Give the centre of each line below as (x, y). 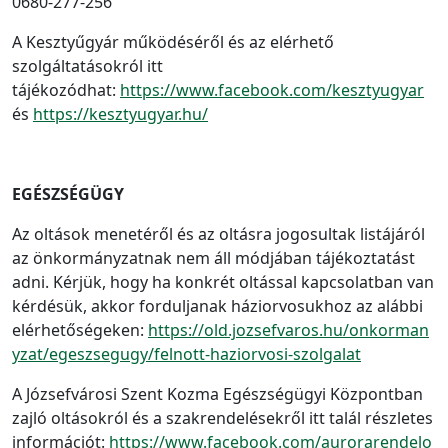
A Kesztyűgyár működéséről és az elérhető (173, 42)
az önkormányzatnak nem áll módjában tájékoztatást (213, 258)
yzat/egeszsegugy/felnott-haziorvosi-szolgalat (186, 354)
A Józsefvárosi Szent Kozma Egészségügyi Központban (217, 394)
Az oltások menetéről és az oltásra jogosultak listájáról (218, 234)
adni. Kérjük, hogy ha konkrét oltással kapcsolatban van (223, 282)
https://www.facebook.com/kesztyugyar (272, 90)
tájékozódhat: (66, 90)
